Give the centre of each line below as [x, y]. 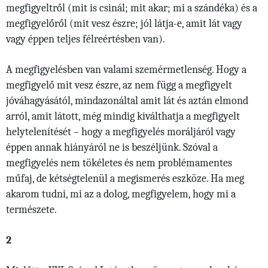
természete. [31, 210]
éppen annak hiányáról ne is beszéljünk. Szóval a [112, 147]
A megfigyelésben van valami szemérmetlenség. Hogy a [126, 70]
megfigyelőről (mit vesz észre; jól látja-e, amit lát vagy [124, 24]
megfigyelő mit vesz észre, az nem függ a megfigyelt [119, 85]
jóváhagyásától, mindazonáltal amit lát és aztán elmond [127, 101]
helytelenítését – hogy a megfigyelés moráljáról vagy [121, 132]
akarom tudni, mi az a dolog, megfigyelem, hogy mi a [121, 194]
